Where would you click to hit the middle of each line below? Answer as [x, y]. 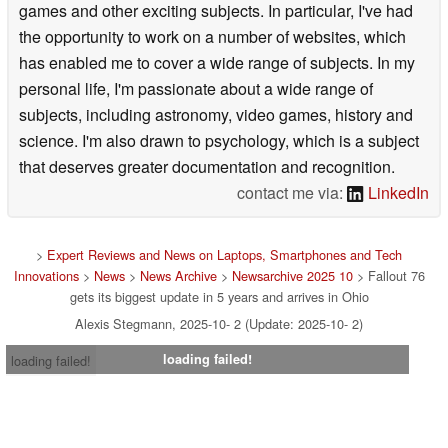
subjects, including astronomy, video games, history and [216, 114]
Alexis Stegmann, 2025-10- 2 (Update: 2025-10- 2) [219, 323]
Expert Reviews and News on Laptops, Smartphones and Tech [224, 254]
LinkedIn [396, 192]
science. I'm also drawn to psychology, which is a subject [219, 140]
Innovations [46, 275]
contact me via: [292, 192]
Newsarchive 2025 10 [292, 275]
